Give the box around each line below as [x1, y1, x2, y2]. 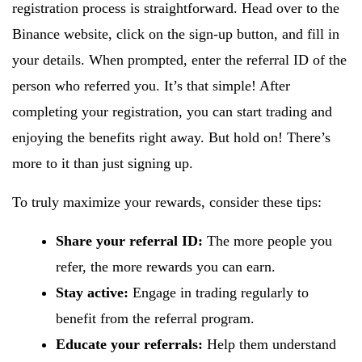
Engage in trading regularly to [128, 284, 309, 301]
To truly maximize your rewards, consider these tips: [12, 194, 322, 210]
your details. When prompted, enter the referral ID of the [12, 52, 347, 68]
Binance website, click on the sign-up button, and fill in [12, 26, 339, 42]
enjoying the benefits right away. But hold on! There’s [12, 129, 330, 145]
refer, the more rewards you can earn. [56, 259, 276, 275]
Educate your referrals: [56, 336, 203, 352]
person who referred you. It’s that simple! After [12, 78, 290, 94]
